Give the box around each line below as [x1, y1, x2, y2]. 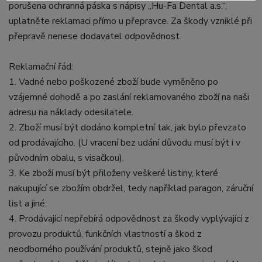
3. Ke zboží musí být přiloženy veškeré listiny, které [9, 167, 218, 180]
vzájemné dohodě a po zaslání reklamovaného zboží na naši [9, 91, 249, 104]
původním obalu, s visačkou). [9, 151, 124, 164]
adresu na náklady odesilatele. [9, 106, 133, 119]
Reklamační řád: [9, 60, 73, 73]
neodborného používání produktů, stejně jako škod [9, 243, 212, 256]
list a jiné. [9, 197, 47, 210]
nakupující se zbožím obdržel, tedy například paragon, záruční [9, 182, 253, 195]
